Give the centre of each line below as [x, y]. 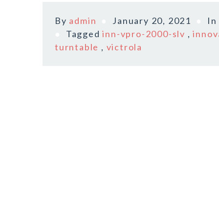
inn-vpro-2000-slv [144, 34]
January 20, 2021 [152, 21]
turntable [77, 47]
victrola [124, 47]
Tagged [84, 34]
